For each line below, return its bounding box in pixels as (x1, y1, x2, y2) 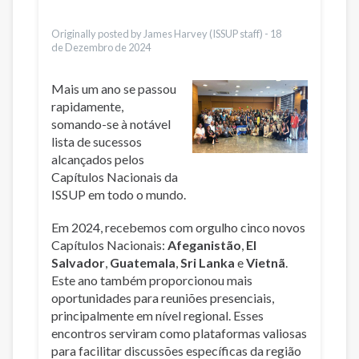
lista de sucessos (51, 134, 142, 149)
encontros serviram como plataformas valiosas (51, 325, 307, 341)
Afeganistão (167, 237, 241, 253)
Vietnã (246, 255, 285, 271)
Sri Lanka (180, 255, 235, 271)
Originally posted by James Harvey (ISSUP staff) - (51, 27, 270, 40)
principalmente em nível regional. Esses (51, 308, 264, 324)
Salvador (51, 255, 105, 271)
